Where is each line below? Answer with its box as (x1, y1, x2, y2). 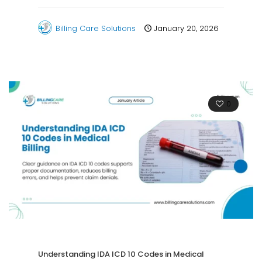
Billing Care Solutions (56, 22, 136, 34)
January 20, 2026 (154, 22, 219, 34)
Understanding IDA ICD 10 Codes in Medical (38, 248, 204, 260)
